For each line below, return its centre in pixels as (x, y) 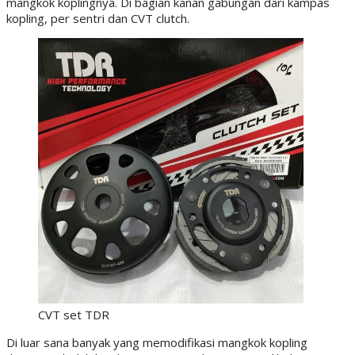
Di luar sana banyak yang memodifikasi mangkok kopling (157, 342)
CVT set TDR (74, 314)
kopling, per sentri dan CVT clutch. (98, 18)
